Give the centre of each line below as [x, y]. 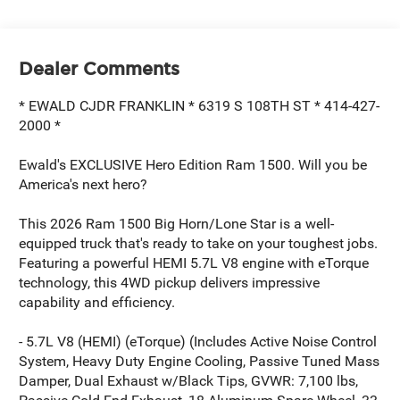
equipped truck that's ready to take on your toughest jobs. [199, 243]
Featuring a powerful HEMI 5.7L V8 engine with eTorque [194, 262]
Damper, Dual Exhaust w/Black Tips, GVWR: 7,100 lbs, [189, 380]
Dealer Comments [100, 68]
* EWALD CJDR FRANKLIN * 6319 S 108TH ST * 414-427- [200, 105]
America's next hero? [83, 184]
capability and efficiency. [97, 302]
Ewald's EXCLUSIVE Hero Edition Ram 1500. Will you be [193, 164]
